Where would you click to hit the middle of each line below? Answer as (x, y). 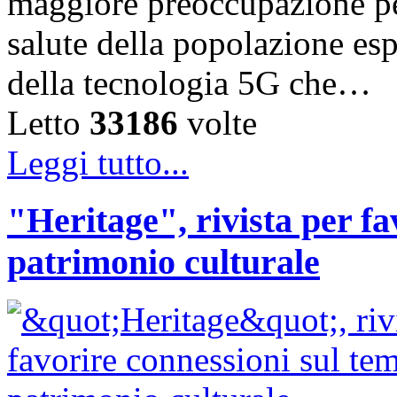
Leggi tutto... (98, 163)
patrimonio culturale (163, 261)
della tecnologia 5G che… (189, 83)
